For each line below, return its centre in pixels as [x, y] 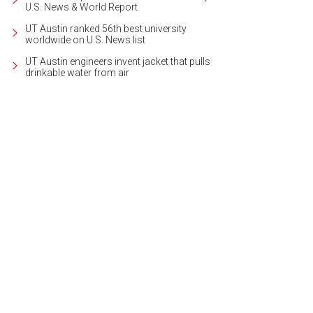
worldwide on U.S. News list [86, 39]
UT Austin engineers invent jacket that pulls [118, 61]
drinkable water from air [78, 72]
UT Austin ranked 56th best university [106, 28]
